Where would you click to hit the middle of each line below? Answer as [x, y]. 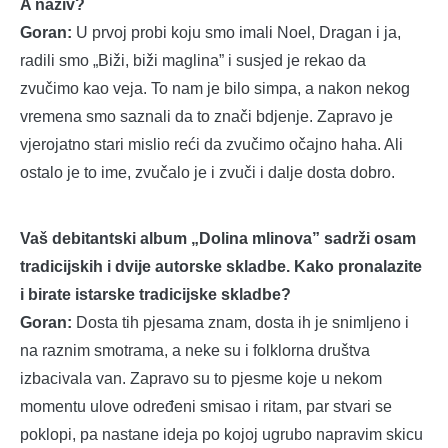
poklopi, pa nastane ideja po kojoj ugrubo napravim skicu [221, 435]
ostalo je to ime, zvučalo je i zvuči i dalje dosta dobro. [207, 173]
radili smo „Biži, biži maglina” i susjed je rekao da [193, 61]
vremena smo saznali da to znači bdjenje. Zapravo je [206, 117]
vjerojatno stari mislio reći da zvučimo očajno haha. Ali [211, 145]
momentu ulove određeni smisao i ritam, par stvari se [206, 407]
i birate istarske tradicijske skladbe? [155, 295]
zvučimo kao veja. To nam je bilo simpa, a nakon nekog [215, 89]
